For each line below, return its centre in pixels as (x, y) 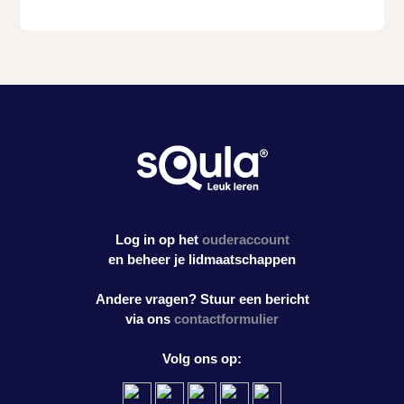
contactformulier (226, 318)
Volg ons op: (202, 358)
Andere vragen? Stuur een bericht (202, 298)
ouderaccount (245, 239)
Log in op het (158, 239)
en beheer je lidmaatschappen (202, 259)
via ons (150, 318)
